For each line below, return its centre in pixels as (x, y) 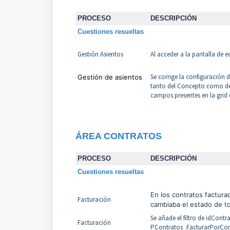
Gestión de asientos (110, 77)
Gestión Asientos (100, 54)
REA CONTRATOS (122, 136)
